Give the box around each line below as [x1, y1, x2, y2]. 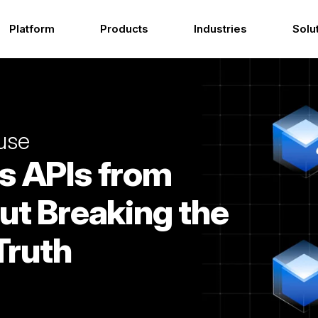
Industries [193, 22, 247, 35]
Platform [9, 22, 55, 35]
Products [99, 22, 148, 35]
